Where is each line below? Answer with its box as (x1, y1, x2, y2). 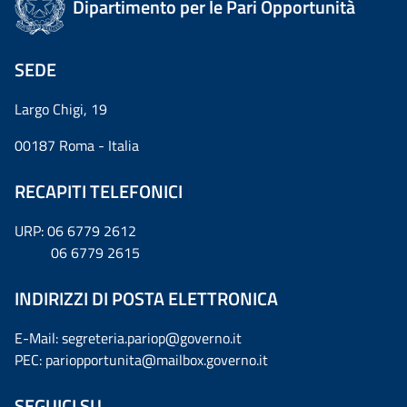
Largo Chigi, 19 (15, 97, 107, 120)
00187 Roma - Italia (15, 134, 139, 156)
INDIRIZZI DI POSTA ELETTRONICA (15, 283, 278, 313)
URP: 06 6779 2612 (15, 219, 136, 242)
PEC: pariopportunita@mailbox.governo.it (15, 348, 268, 371)
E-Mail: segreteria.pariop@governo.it (15, 326, 242, 349)
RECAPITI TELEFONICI (15, 176, 183, 205)
